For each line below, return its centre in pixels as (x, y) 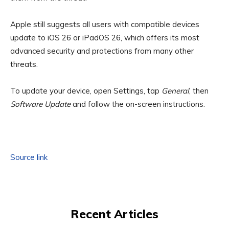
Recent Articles (114, 214)
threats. (24, 64)
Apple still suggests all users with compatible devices (105, 25)
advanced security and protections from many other (102, 51)
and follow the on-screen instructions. (138, 104)
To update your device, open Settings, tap (86, 91)
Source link (29, 157)
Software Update (40, 104)
